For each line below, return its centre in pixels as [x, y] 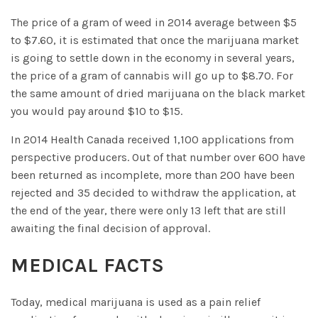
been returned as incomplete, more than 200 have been [153, 175]
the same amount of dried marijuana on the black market [158, 94]
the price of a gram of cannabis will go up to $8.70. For [152, 76]
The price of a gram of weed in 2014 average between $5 [154, 23]
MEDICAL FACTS [88, 265]
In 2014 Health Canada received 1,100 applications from [152, 140]
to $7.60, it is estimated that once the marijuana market [155, 40]
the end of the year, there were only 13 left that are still [148, 211]
